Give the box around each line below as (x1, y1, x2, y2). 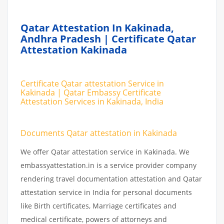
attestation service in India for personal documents (20, 187, 192, 197)
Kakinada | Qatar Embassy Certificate (20, 86, 161, 98)
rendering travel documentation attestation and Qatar (20, 173, 202, 183)
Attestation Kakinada (20, 43, 127, 56)
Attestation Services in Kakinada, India (20, 95, 163, 107)
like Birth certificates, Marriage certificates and (20, 200, 176, 210)
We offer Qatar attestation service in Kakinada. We (20, 146, 189, 156)
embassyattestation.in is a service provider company (20, 160, 196, 170)
